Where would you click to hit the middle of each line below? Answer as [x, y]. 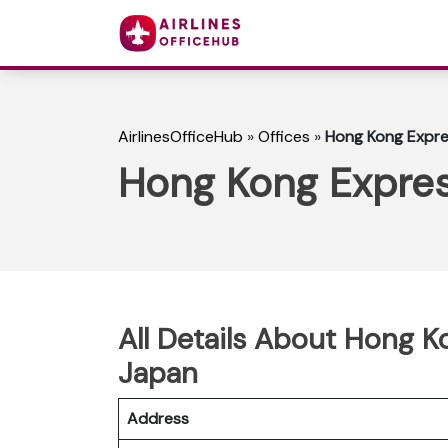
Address [158, 418]
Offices [284, 137]
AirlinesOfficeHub [180, 137]
